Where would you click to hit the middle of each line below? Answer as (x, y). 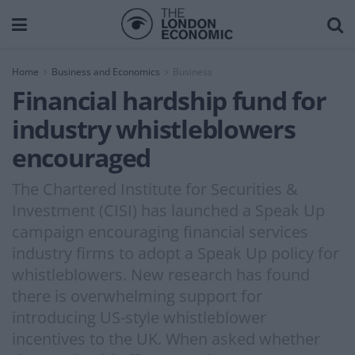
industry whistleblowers (154, 129)
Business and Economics (106, 72)
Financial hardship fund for (169, 100)
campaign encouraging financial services (160, 231)
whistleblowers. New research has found (161, 274)
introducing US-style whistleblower (139, 317)
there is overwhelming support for (137, 296)
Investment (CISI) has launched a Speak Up (168, 210)
